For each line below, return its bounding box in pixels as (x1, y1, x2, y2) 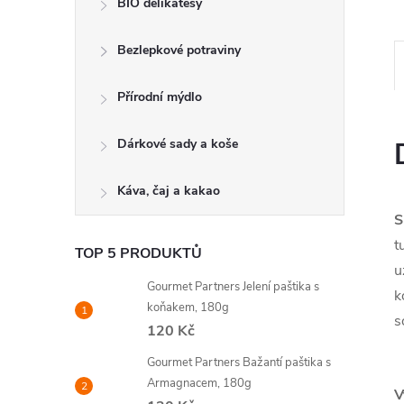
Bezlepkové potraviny (117, 41, 241, 59)
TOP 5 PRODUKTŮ (75, 243, 202, 263)
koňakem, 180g (147, 299, 229, 316)
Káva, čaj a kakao (117, 182, 220, 199)
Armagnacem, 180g (147, 375, 252, 391)
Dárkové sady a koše (117, 135, 238, 152)
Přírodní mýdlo (117, 88, 202, 106)
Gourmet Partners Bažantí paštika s (147, 354, 331, 371)
